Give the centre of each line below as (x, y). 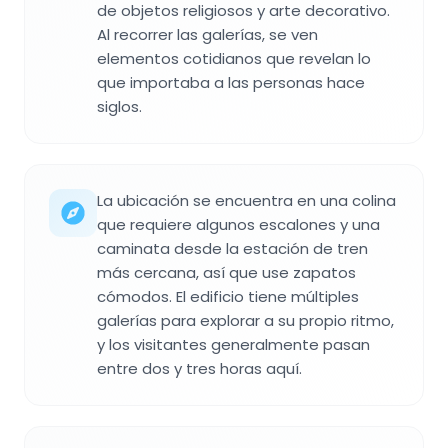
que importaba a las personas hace (231, 83)
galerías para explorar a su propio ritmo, (245, 321)
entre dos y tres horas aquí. (199, 369)
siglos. (119, 107)
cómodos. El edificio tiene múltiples (228, 297)
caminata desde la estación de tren (232, 249)
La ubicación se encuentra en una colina (246, 201)
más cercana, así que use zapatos (226, 273)
